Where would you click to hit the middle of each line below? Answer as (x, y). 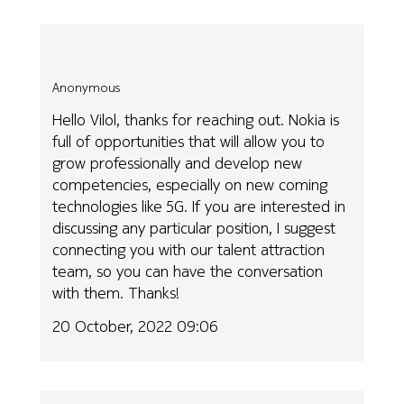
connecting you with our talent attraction (189, 250)
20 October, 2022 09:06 (136, 326)
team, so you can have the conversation (188, 271)
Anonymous (87, 87)
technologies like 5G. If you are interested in (199, 207)
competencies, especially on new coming (190, 185)
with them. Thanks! (116, 293)
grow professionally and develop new (178, 163)
